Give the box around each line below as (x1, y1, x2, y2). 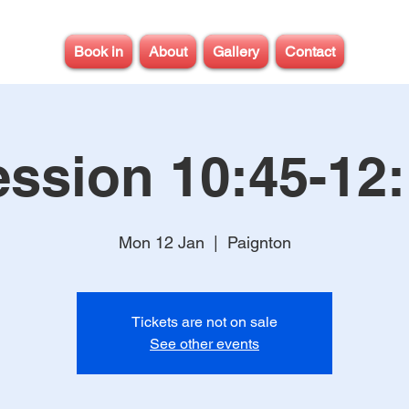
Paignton (226, 233, 291, 252)
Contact (285, 43, 335, 60)
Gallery (213, 43, 259, 60)
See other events (150, 335, 259, 352)
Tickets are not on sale (131, 313, 278, 330)
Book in (74, 43, 123, 60)
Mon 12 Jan (118, 233, 204, 252)
